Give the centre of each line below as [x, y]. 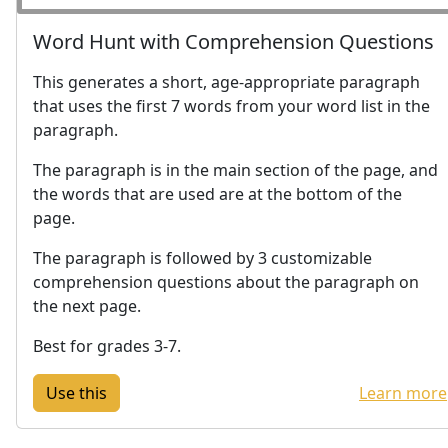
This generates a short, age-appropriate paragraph [226, 81]
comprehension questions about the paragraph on [226, 281]
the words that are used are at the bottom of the [217, 193]
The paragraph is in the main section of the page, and [235, 169]
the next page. [87, 305]
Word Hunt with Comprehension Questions [233, 41]
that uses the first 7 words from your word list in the [231, 105]
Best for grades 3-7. [107, 345]
